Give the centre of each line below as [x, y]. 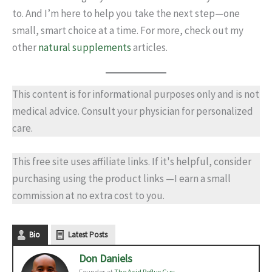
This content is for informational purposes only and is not [136, 94]
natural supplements [85, 47]
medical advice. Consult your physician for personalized [133, 111]
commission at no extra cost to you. [88, 196]
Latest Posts [88, 235]
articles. [149, 47]
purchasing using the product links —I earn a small [121, 179]
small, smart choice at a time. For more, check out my [128, 30]
